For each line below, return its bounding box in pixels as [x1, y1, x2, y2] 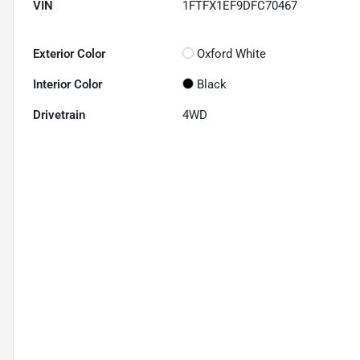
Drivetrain [33, 108, 85, 122]
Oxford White [197, 47, 267, 61]
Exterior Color [33, 47, 105, 61]
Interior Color [33, 77, 102, 92]
